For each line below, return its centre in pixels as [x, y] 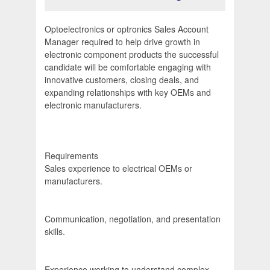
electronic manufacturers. [93, 105]
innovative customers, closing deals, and [122, 80]
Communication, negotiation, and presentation [133, 219]
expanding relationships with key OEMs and [128, 93]
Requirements [71, 156]
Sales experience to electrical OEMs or [118, 168]
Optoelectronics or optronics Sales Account [127, 29]
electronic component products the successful [132, 55]
